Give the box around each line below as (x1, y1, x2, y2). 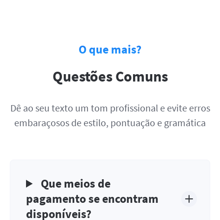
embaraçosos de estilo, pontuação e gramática (14, 116, 206, 129)
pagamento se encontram (26, 191, 159, 206)
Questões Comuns (52, 67, 168, 85)
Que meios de (38, 176, 111, 191)
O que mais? (79, 42, 141, 57)
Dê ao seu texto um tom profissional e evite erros (10, 102, 210, 114)
